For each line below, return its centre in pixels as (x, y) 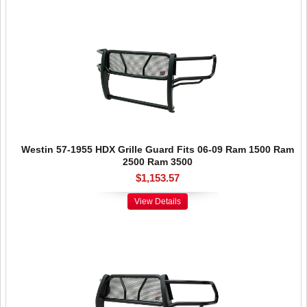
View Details (158, 201)
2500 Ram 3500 (158, 162)
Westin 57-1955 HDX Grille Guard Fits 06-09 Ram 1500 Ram (158, 149)
